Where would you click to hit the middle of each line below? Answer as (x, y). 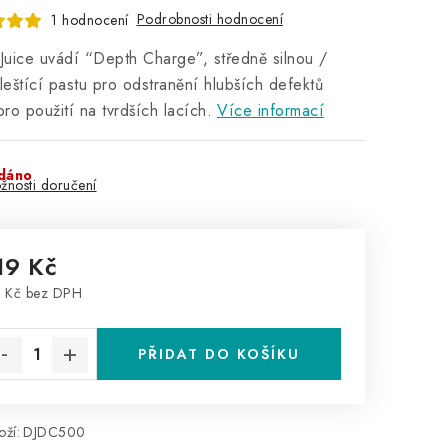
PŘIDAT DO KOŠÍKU (219, 354)
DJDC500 (54, 432)
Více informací (270, 110)
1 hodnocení (90, 19)
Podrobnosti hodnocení (209, 19)
